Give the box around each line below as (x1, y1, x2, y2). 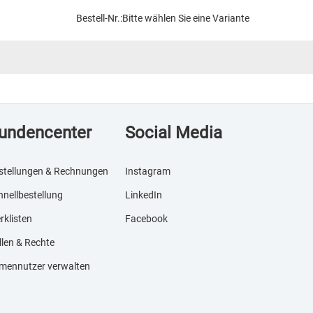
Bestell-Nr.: (76, 13, 122, 24)
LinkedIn (125, 189, 163, 201)
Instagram (125, 166, 171, 177)
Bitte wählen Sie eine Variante (122, 13, 249, 24)
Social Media (125, 123, 223, 143)
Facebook (125, 213, 168, 224)
